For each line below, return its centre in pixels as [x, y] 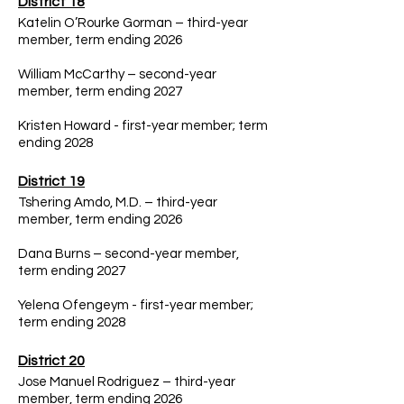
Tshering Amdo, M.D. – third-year [118, 202]
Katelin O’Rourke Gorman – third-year [133, 23]
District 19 [51, 181]
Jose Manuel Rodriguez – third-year [127, 382]
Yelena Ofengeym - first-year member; [136, 305]
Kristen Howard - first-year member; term [143, 126]
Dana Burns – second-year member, [129, 254]
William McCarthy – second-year [117, 74]
